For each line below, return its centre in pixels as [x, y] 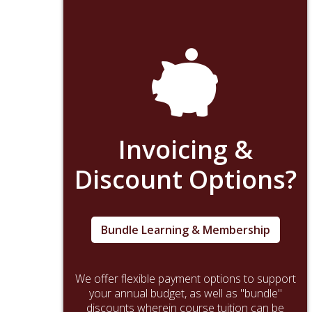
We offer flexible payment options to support [185, 279]
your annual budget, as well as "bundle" [185, 294]
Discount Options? [185, 180]
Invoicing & [185, 150]
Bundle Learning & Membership [185, 230]
